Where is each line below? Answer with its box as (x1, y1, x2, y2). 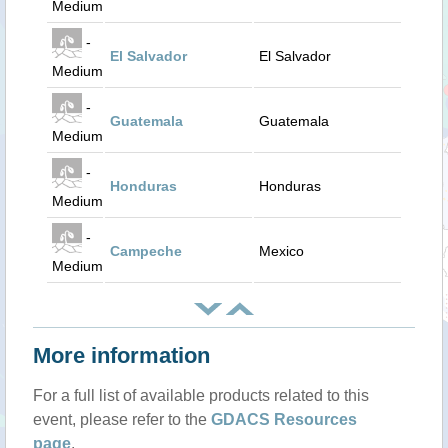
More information (33, 343, 210, 369)
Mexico (259, 243, 304, 259)
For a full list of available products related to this (33, 387, 369, 405)
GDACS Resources (211, 411, 357, 429)
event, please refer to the (33, 411, 211, 429)
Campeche (110, 243, 182, 259)
